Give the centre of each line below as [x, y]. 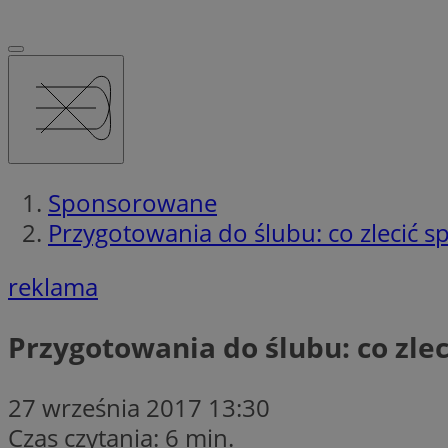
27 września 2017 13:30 [139, 407]
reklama [53, 286]
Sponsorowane [132, 202]
